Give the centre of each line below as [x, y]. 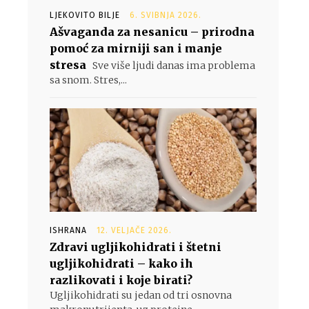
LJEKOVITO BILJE [85, 15]
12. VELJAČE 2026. [134, 230]
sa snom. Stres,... [88, 80]
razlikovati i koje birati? [121, 280]
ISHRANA [68, 230]
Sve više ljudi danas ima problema [173, 66]
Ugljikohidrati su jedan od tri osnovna [141, 295]
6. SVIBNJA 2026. [166, 15]
